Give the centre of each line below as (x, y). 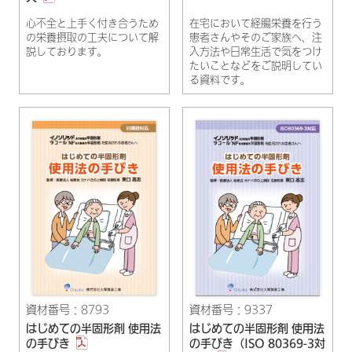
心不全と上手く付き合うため (92, 23)
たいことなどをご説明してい (256, 65)
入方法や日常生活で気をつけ (256, 51)
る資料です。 (220, 79)
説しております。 (67, 51)
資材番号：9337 (231, 310)
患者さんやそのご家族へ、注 (256, 37)
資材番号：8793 (68, 310)
